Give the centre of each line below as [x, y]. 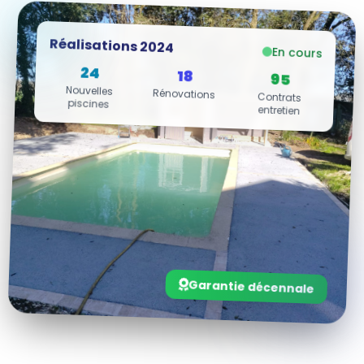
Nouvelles [89, 90]
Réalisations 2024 [112, 45]
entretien [279, 110]
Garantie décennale [251, 286]
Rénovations [184, 93]
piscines [89, 103]
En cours [297, 52]
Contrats [279, 97]
